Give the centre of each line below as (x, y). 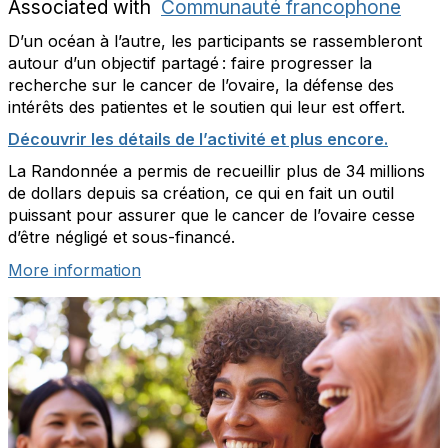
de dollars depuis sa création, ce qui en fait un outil (201, 192)
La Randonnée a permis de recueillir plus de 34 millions (216, 170)
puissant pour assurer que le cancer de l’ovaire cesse (211, 214)
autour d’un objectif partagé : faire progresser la (190, 62)
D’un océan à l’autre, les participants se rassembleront (215, 40)
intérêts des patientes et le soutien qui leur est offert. (206, 106)
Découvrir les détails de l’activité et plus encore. (198, 138)
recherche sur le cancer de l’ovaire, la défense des (201, 84)
